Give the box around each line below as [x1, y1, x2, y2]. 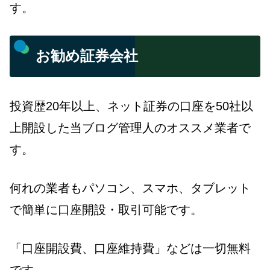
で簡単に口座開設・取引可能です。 [10, 202, 202, 216]
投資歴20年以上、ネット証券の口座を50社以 [10, 99, 253, 113]
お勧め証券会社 [36, 48, 139, 64]
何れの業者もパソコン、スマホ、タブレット [10, 181, 251, 195]
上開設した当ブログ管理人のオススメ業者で [10, 121, 251, 134]
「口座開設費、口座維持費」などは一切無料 [10, 241, 251, 255]
